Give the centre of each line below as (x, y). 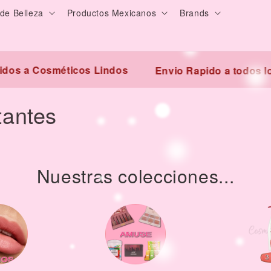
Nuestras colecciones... (135, 176)
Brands (194, 13)
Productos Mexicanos (112, 13)
